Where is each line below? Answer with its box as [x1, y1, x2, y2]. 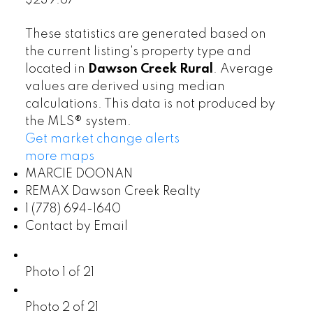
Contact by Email [24, 220, 128, 233]
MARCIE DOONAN [24, 168, 133, 181]
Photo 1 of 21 [24, 266, 94, 279]
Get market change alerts [24, 133, 180, 146]
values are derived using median [24, 80, 225, 94]
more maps [24, 150, 94, 163]
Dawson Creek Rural [87, 63, 213, 76]
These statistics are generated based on [24, 28, 266, 41]
